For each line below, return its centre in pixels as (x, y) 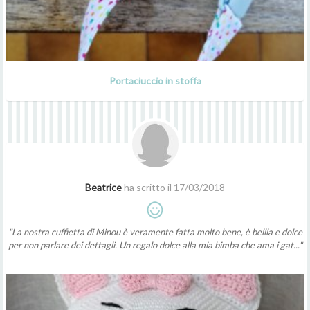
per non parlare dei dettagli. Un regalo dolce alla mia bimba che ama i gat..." (155, 245)
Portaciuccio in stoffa (155, 80)
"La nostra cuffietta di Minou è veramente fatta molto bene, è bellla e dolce (155, 231)
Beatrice (103, 187)
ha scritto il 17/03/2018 (173, 187)
